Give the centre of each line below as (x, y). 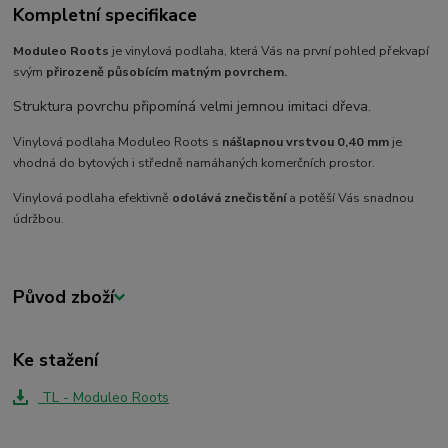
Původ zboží (64, 297)
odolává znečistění (229, 198)
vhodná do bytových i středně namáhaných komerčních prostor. (194, 163)
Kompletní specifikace (105, 15)
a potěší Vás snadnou (350, 198)
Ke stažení (56, 359)
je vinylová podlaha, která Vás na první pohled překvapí (271, 51)
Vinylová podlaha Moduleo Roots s (116, 142)
